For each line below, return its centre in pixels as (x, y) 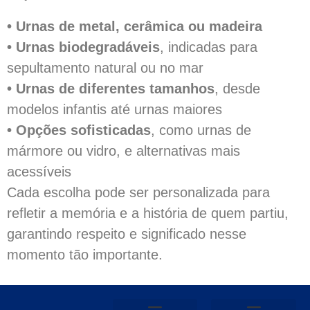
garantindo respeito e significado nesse (127, 234)
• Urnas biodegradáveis (83, 47)
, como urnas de (201, 130)
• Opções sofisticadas (79, 130)
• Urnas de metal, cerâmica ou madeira (135, 26)
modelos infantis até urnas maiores (115, 109)
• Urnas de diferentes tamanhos (111, 89)
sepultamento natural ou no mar (105, 68)
